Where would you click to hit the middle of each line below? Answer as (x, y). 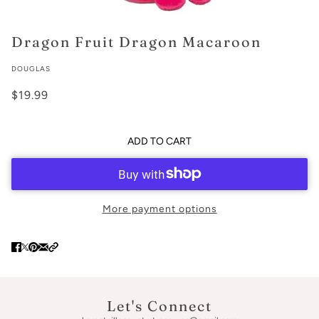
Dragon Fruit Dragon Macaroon (136, 41)
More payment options (159, 209)
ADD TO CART (159, 142)
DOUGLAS (31, 68)
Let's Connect (159, 306)
